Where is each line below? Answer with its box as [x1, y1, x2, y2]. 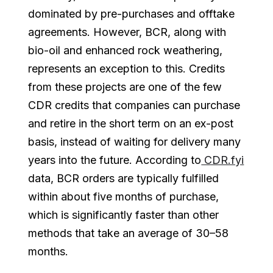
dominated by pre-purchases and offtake [28, 7, 235, 20]
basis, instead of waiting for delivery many [28, 135, 241, 148]
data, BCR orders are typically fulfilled [28, 171, 219, 185]
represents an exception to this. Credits [28, 62, 225, 75]
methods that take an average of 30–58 [28, 226, 229, 239]
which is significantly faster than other [28, 208, 219, 221]
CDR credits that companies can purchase [28, 98, 241, 112]
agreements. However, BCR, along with [28, 25, 227, 38]
